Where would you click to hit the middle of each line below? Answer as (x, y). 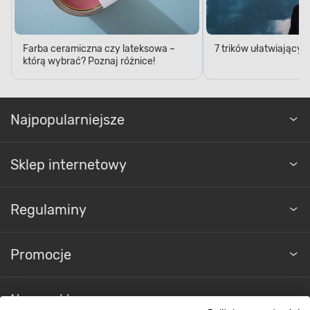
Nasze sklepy (52, 299)
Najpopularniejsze (67, 119)
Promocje (41, 254)
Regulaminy (48, 209)
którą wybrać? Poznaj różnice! (89, 61)
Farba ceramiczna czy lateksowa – (99, 48)
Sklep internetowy (69, 164)
